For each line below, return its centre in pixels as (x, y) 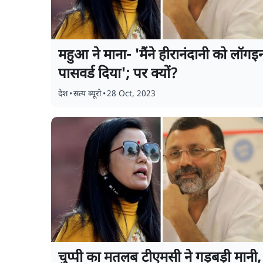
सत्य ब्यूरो (87, 94)
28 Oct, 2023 (131, 94)
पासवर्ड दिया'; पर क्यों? (118, 75)
